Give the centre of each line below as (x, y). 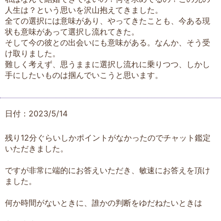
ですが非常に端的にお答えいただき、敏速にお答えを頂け (108, 170)
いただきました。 (37, 149)
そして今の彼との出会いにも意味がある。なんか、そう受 (108, 43)
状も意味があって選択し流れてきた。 (72, 32)
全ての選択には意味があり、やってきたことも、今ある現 (108, 21)
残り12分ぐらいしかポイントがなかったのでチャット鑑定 (108, 138)
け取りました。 (33, 54)
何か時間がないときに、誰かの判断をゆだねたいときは (104, 203)
